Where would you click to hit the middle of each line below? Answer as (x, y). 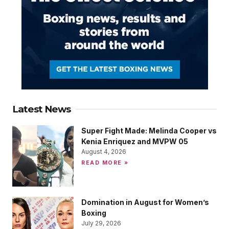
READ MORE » (105, 163)
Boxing (94, 213)
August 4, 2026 (104, 151)
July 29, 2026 (101, 223)
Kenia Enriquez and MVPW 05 (135, 141)
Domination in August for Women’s (145, 202)
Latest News (41, 109)
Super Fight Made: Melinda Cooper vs (149, 130)
